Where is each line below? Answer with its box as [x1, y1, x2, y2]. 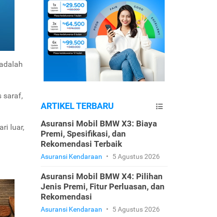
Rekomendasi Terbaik [40, 139, 122, 149]
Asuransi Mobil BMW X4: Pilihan [40, 171, 163, 181]
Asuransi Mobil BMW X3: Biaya [40, 119, 157, 128]
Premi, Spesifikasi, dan [40, 129, 126, 139]
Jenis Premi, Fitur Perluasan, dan [40, 182, 165, 191]
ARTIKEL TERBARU [40, 101, 114, 111]
